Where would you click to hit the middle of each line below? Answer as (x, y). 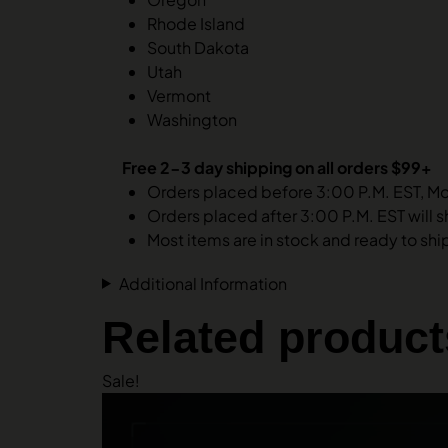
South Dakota (198, 47)
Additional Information (202, 283)
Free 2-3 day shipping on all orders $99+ (277, 167)
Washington (192, 119)
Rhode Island (196, 23)
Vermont (179, 95)
